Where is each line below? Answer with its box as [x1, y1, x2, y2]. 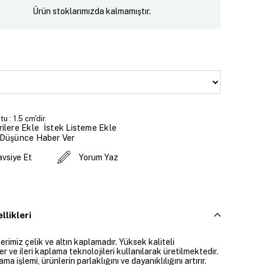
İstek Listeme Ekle [44, 122, 117, 132]
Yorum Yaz [78, 153, 118, 163]
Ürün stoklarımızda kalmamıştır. [33, 6, 151, 16]
